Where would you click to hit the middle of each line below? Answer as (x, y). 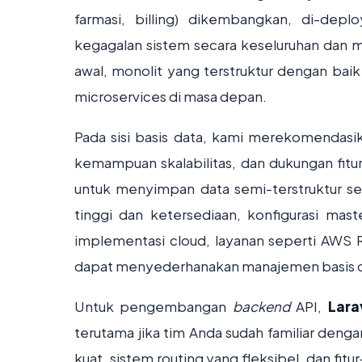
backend (261, 306)
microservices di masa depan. (170, 96)
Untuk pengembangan (154, 306)
